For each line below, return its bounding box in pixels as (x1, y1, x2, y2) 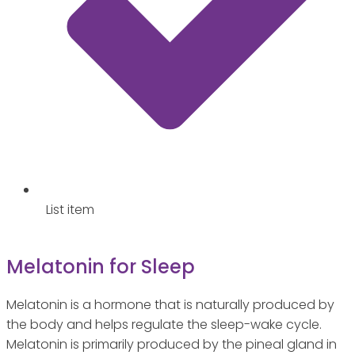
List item (46, 200, 94, 219)
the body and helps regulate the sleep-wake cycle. (6, 315, 322, 334)
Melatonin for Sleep (6, 254, 195, 281)
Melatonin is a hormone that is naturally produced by (6, 296, 334, 315)
